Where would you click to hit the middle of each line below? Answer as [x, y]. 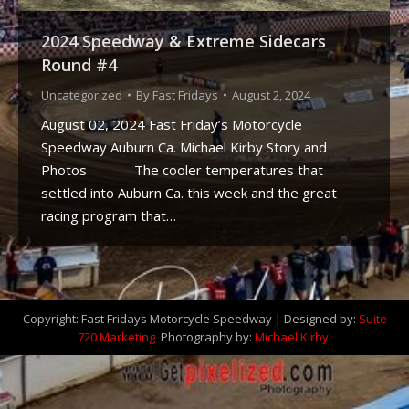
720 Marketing [118, 337]
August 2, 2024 [271, 95]
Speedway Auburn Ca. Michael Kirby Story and [184, 147]
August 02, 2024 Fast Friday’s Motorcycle [172, 125]
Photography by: [206, 337]
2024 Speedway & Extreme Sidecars [184, 42]
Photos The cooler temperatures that [182, 170]
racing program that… [109, 216]
